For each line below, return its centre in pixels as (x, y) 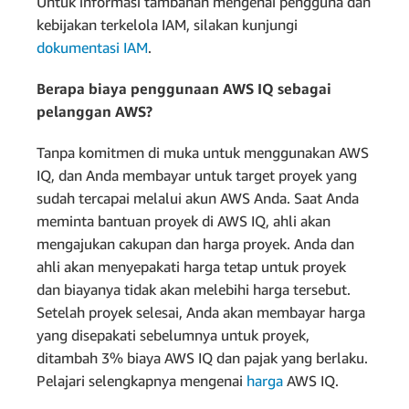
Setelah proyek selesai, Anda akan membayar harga (201, 312)
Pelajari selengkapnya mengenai (142, 380)
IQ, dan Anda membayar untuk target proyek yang (197, 175)
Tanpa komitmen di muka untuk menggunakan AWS (203, 152)
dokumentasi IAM (92, 47)
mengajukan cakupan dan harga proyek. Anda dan (195, 243)
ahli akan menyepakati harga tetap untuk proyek (191, 266)
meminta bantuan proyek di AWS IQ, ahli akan (184, 220)
